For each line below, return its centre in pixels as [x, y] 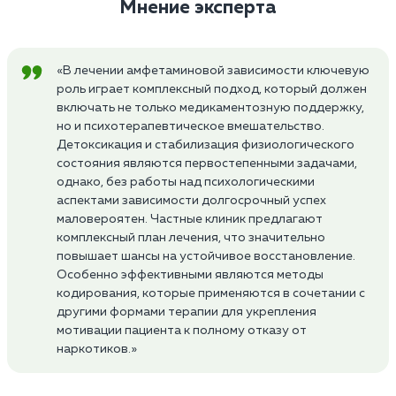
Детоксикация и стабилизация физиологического [206, 145]
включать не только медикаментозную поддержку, [210, 107]
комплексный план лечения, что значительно [191, 237]
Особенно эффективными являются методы [190, 274]
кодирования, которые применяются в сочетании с [211, 293]
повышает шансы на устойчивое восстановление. [206, 256]
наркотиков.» [97, 349]
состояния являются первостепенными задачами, [207, 163]
